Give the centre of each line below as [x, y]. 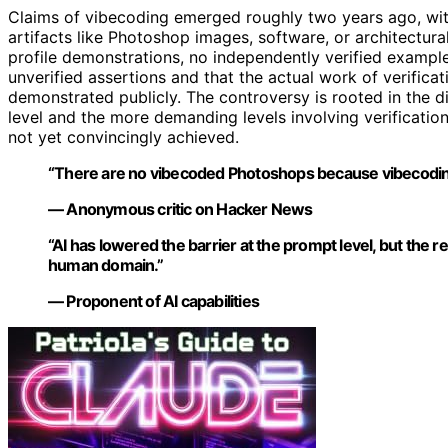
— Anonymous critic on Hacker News [180, 209]
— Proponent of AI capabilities [153, 301]
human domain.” [105, 265]
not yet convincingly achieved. [123, 137]
